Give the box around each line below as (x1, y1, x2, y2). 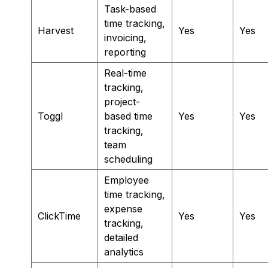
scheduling (104, 153, 153, 165)
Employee (104, 173, 149, 186)
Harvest (38, 24, 74, 36)
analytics (104, 245, 144, 258)
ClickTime (38, 209, 81, 222)
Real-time (104, 66, 147, 79)
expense (104, 202, 142, 215)
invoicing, (104, 31, 147, 44)
